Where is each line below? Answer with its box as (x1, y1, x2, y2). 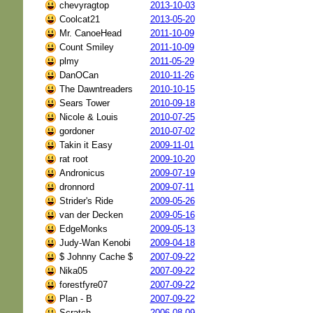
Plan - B (59, 293, 92, 304)
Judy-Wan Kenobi (59, 237, 131, 248)
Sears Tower (59, 97, 110, 108)
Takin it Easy (59, 139, 112, 150)
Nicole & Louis (59, 111, 118, 122)
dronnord (59, 181, 94, 192)
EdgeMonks (59, 223, 108, 234)
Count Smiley (59, 41, 114, 52)
